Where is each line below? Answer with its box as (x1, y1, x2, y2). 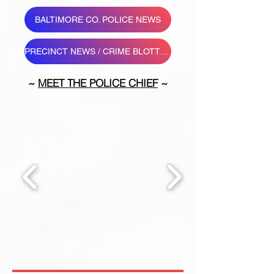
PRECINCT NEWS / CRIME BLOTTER (160, 46, 169, 56)
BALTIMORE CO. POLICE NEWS (35, 15, 161, 24)
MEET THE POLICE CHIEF (38, 76, 158, 89)
